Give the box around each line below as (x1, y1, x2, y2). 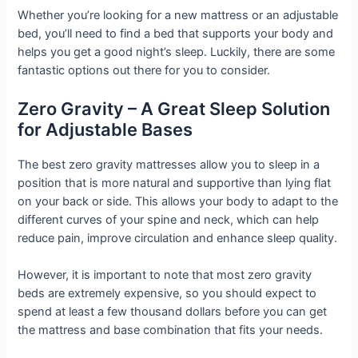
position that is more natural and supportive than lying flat (18, 176, 332, 191)
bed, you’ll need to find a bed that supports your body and (18, 26, 334, 41)
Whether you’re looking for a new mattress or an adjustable (18, 7, 339, 22)
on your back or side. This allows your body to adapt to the (18, 194, 339, 209)
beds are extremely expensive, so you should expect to (18, 286, 317, 301)
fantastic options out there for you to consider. (18, 62, 271, 78)
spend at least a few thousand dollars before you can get (18, 304, 328, 320)
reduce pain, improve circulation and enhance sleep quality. (18, 231, 338, 246)
